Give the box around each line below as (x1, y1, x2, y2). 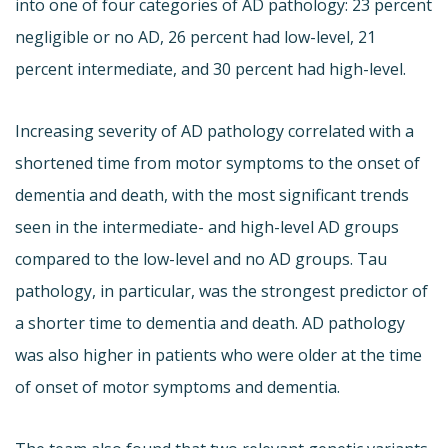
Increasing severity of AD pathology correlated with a (15, 120, 414, 143)
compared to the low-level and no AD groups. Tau (15, 248, 387, 271)
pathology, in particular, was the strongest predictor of (15, 280, 428, 303)
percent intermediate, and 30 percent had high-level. (15, 58, 406, 81)
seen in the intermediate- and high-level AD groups (15, 216, 399, 239)
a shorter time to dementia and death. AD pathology (15, 312, 405, 335)
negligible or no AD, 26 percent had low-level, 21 (15, 26, 376, 49)
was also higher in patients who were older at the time (15, 344, 422, 367)
